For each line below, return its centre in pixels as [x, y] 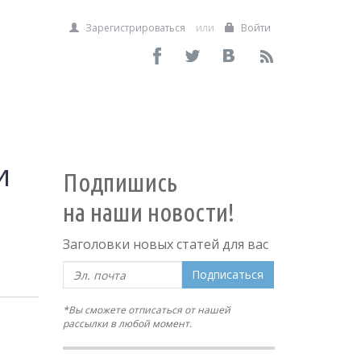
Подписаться [228, 274]
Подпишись [120, 182]
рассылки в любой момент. [128, 324]
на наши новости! [149, 212]
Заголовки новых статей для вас [166, 244]
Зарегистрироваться [134, 28]
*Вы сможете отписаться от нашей [147, 310]
